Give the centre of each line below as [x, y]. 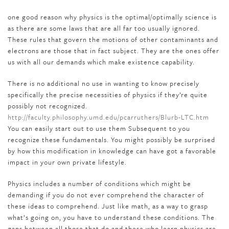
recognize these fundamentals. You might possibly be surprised [111, 140]
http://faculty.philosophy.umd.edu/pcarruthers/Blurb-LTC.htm [108, 117]
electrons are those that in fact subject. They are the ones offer [113, 51]
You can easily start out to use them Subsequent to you [99, 128]
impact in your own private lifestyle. [67, 162]
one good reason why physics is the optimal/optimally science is [112, 17]
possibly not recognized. [48, 106]
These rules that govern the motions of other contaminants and [113, 39]
